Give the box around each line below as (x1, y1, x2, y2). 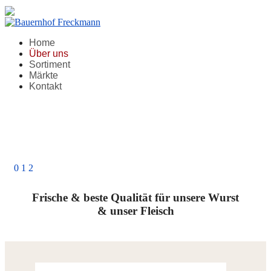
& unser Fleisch (97, 204, 174, 218)
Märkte (29, 70, 58, 80)
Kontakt (29, 80, 62, 91)
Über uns (29, 48, 68, 59)
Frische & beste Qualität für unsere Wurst (32, 191, 239, 204)
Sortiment (29, 59, 70, 70)
